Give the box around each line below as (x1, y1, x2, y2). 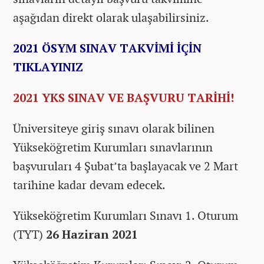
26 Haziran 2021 (46, 226, 138, 242)
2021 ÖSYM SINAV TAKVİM (13, 39, 170, 56)
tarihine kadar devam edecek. (13, 176, 166, 193)
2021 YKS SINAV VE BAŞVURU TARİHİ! (13, 89, 234, 105)
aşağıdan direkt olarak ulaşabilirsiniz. (13, 9, 209, 25)
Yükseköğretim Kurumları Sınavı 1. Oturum (13, 207, 238, 223)
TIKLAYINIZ (13, 58, 83, 75)
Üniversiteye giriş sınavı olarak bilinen (13, 120, 214, 136)
